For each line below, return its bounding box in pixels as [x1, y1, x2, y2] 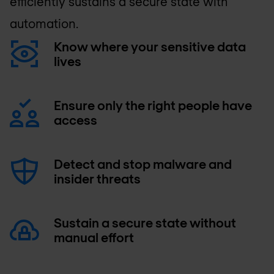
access [54, 111, 97, 127]
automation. [10, 15, 78, 31]
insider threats [54, 170, 141, 186]
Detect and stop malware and [54, 155, 232, 171]
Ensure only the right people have [54, 97, 252, 113]
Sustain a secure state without [54, 214, 236, 230]
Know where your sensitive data [54, 38, 246, 54]
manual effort [54, 229, 134, 245]
